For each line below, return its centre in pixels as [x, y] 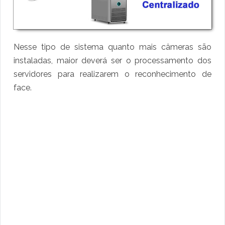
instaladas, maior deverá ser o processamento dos [113, 61]
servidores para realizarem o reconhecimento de [113, 74]
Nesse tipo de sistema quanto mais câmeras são [113, 47]
